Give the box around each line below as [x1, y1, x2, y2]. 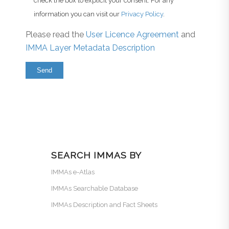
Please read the [26, 29, 86, 39]
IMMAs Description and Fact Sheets [51, 200, 157, 209]
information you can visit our [34, 10, 121, 18]
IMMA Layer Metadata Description [26, 42, 155, 53]
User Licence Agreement [86, 29, 181, 39]
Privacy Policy [121, 10, 163, 18]
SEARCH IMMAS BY [51, 149, 142, 161]
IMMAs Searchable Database [51, 184, 138, 192]
